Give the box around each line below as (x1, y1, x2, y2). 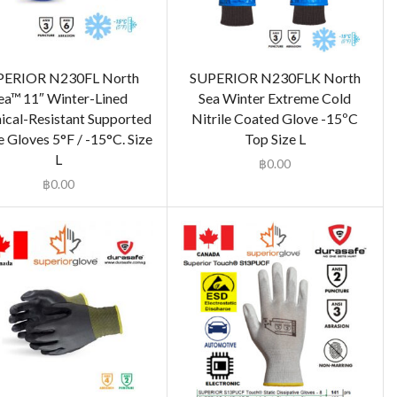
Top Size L (244, 129, 306, 147)
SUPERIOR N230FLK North (189, 68, 361, 86)
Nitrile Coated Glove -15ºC (191, 109, 359, 127)
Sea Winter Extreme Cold (198, 89, 352, 106)
